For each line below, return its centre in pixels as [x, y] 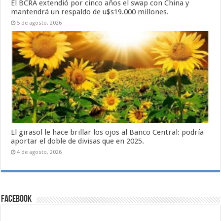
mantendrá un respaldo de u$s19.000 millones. [90, 12]
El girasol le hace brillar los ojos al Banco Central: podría [108, 132]
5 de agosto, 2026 [39, 23]
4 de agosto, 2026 [39, 152]
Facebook [17, 199]
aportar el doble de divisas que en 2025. [78, 141]
